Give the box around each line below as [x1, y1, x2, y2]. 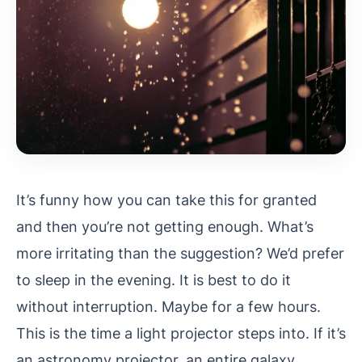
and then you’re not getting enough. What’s [16, 217, 314, 235]
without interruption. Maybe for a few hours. [16, 297, 321, 315]
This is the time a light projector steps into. [16, 323, 314, 342]
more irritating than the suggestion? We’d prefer [16, 243, 344, 262]
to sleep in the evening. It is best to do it [16, 270, 291, 288]
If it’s [314, 323, 346, 342]
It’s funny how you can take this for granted [16, 190, 317, 208]
